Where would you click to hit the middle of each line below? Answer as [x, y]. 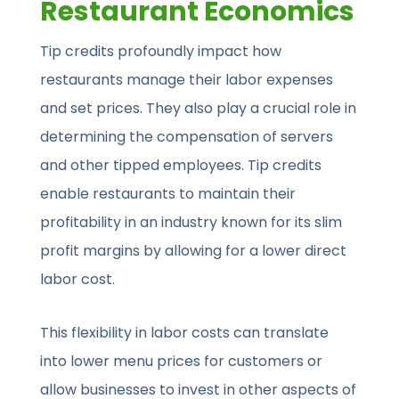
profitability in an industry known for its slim [191, 223]
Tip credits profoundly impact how [161, 52]
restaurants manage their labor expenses [187, 80]
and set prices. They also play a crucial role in [199, 109]
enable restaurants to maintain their [168, 194]
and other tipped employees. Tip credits [181, 166]
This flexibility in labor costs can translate [185, 333]
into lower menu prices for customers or [182, 362]
